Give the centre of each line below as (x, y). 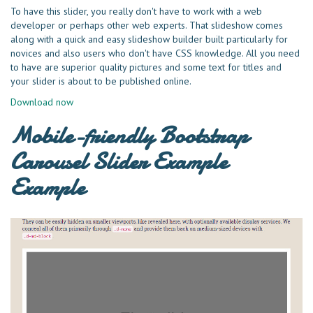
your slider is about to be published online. (101, 81)
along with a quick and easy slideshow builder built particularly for (149, 39)
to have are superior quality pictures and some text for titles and (146, 67)
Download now (42, 102)
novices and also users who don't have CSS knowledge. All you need (155, 53)
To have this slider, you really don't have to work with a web (136, 11)
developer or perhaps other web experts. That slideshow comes (147, 25)
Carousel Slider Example (119, 161)
